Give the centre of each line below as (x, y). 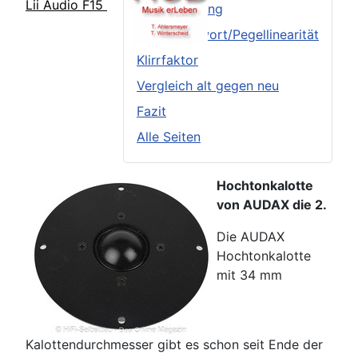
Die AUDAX (251, 237)
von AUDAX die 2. (272, 205)
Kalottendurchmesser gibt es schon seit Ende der (174, 344)
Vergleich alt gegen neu (208, 86)
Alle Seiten (169, 137)
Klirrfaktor (167, 60)
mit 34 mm (249, 275)
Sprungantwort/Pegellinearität (228, 34)
